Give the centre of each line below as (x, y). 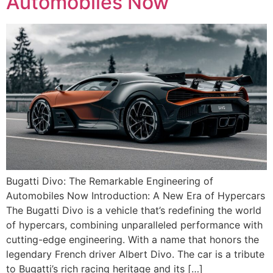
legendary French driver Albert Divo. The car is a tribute (135, 254)
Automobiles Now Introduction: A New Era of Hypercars (136, 196)
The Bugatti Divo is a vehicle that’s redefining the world (134, 211)
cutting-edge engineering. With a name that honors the (133, 240)
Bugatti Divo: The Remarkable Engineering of (110, 181)
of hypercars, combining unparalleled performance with (134, 225)
